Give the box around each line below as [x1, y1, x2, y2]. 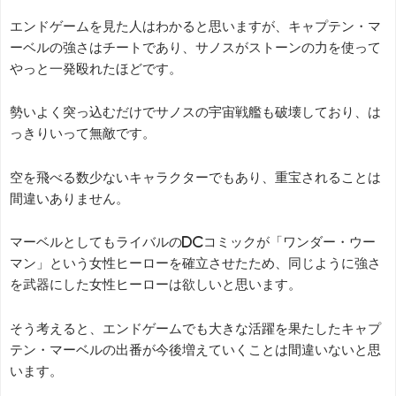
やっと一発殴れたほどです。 [10, 61, 182, 75]
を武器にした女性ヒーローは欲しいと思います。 [10, 278, 301, 292]
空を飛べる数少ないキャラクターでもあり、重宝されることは [10, 170, 381, 184]
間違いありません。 [10, 191, 129, 205]
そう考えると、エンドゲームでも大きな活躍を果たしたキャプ [10, 321, 381, 335]
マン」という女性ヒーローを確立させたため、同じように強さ [10, 256, 381, 270]
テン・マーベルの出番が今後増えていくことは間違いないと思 [10, 342, 381, 356]
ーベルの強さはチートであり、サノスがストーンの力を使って [10, 40, 381, 54]
